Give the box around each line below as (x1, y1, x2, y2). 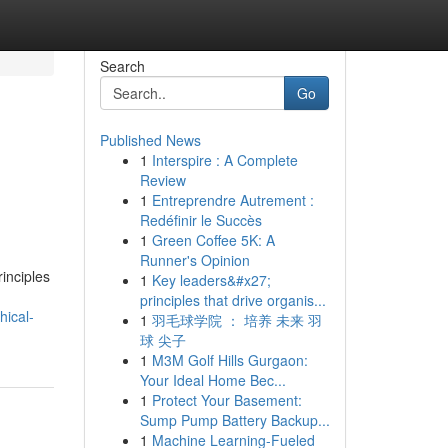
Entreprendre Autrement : (151, 190, 314, 210)
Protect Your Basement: (151, 390, 302, 410)
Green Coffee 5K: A (151, 230, 275, 250)
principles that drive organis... (139, 290, 326, 310)
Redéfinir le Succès (139, 210, 262, 230)
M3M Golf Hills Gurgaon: (151, 350, 308, 370)
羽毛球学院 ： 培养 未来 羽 (151, 310, 322, 330)
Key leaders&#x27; (151, 270, 271, 290)
